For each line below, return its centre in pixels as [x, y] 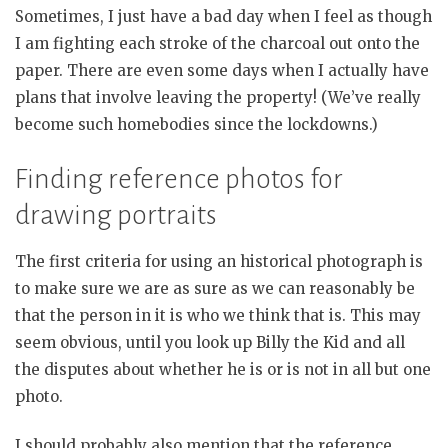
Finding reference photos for [179, 178]
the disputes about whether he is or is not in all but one [223, 369]
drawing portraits [116, 214]
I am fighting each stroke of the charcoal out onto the [217, 44]
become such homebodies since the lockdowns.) [196, 125]
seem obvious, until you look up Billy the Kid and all [210, 342]
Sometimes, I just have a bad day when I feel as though [223, 17]
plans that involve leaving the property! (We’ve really [218, 98]
